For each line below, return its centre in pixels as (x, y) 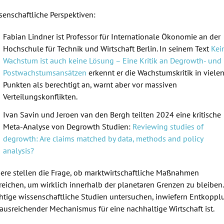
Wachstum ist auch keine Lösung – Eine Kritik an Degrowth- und (112, 60)
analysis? (18, 150)
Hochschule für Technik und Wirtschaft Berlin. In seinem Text (107, 48)
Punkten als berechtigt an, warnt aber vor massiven (90, 84)
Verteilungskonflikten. (41, 96)
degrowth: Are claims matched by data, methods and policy (103, 138)
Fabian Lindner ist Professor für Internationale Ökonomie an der (112, 36)
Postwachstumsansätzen (45, 72)
